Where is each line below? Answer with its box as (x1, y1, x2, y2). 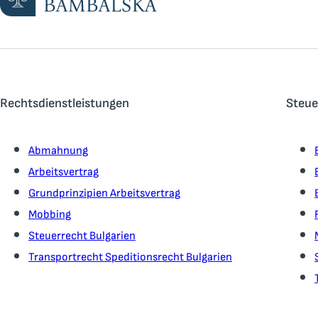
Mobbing (28, 207, 71, 221)
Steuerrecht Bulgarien (28, 229, 136, 243)
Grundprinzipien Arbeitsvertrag (28, 186, 180, 200)
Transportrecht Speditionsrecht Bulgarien (28, 250, 232, 264)
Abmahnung (28, 143, 88, 158)
